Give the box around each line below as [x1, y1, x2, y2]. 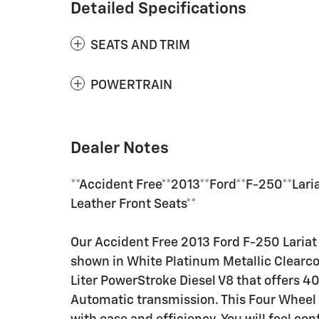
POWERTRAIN [90, 78, 172, 92]
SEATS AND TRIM [90, 38, 190, 52]
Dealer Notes [70, 140, 169, 157]
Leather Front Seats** [70, 197, 197, 211]
